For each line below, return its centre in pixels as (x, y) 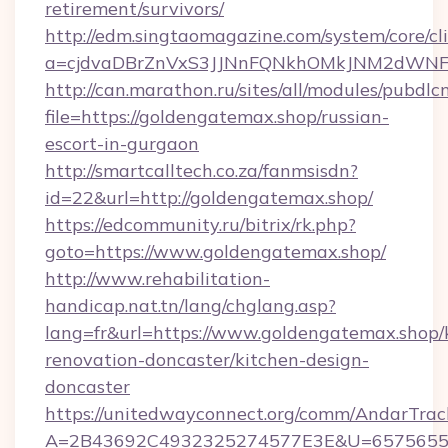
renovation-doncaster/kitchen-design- (207, 359)
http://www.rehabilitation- (157, 278)
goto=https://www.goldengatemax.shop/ (215, 251)
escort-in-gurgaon (122, 143)
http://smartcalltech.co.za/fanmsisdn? (201, 170)
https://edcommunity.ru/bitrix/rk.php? (200, 224)
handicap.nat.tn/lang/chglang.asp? (190, 305)
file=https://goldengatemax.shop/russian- (217, 116)
